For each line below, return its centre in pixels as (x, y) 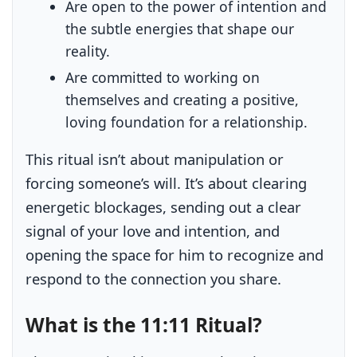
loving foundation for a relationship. (187, 122)
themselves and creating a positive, (182, 100)
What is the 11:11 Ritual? (144, 324)
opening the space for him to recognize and (175, 255)
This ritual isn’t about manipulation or (155, 159)
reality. (88, 51)
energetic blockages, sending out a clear (164, 207)
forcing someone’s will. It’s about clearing (167, 183)
